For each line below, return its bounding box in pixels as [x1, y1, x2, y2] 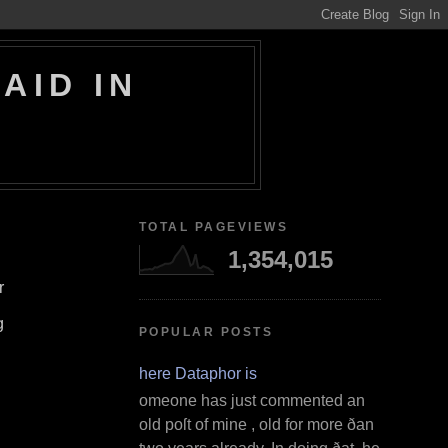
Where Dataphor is [123, 364, 257, 382]
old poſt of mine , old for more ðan [138, 415, 374, 433]
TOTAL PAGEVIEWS [138, 219, 289, 234]
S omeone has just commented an [123, 391, 365, 409]
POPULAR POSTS [138, 325, 274, 340]
